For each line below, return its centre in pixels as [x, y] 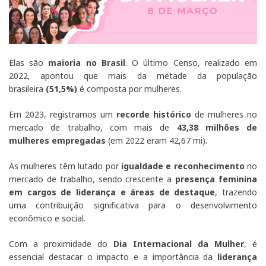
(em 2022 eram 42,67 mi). [156, 141]
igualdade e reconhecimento [183, 166]
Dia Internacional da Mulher [179, 244]
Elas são [29, 63]
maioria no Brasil [87, 63]
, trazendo [236, 192]
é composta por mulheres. [131, 89]
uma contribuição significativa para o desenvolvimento [133, 205]
